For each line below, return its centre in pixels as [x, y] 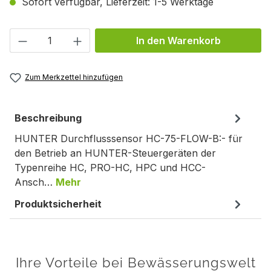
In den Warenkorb [178, 40]
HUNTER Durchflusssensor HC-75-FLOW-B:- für [129, 138]
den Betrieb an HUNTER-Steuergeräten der [115, 153]
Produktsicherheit [58, 204]
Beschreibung [48, 118]
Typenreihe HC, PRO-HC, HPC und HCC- [110, 167]
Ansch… [35, 182]
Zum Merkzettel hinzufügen [74, 77]
